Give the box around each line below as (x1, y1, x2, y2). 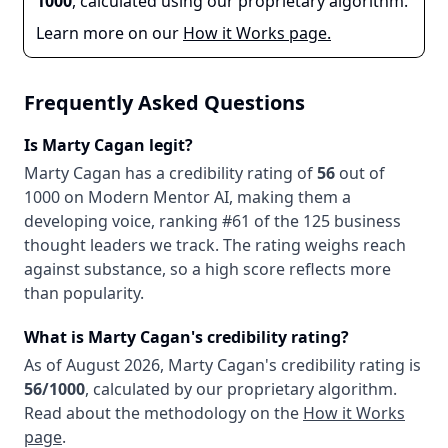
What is (24, 326, 88, 348)
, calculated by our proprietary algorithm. (85, 378, 397, 400)
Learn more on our (36, 22, 179, 44)
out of (335, 162, 385, 184)
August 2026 (66, 354, 160, 376)
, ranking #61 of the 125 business (151, 210, 401, 232)
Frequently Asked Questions (24, 89, 305, 116)
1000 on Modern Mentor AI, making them (24, 186, 342, 208)
